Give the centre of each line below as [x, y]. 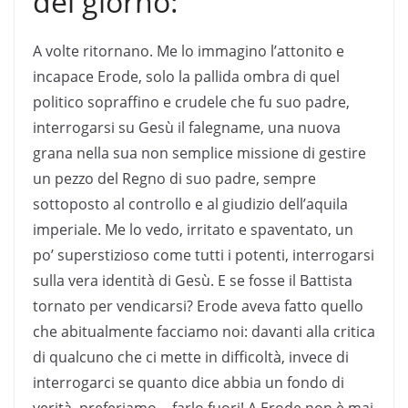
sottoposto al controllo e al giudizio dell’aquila [190, 204]
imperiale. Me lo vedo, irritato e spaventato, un [193, 229]
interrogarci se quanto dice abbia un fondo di [189, 382]
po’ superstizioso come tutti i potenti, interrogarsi [204, 255]
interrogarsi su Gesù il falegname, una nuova [187, 127]
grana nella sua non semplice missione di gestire [199, 153]
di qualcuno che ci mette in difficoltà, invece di [191, 357]
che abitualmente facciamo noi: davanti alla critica [204, 331]
